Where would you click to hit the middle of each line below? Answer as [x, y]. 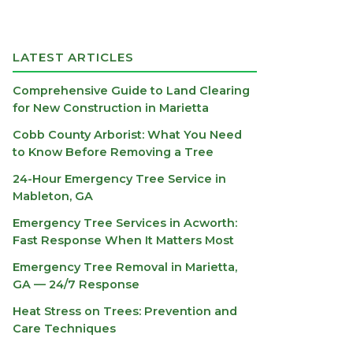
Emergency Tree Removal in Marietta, [125, 268]
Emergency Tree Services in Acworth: [125, 223]
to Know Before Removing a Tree [113, 152]
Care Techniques [64, 329]
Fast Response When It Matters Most [123, 241]
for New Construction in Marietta [111, 108]
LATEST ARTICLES [73, 58]
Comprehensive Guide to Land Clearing [131, 91]
